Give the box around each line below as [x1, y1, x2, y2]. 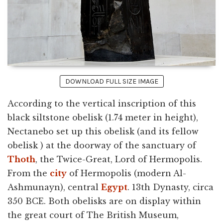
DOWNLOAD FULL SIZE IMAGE [65, 77, 158, 86]
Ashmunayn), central [7, 182, 101, 192]
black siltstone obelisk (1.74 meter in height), [7, 112, 198, 122]
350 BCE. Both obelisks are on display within [7, 196, 201, 206]
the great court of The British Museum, [7, 210, 179, 220]
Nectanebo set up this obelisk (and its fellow [7, 126, 199, 136]
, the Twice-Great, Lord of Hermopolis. [35, 154, 202, 164]
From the [7, 168, 50, 178]
